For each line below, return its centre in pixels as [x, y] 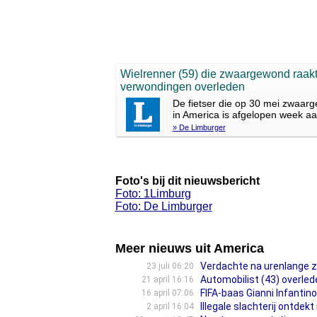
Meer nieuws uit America [189, 248]
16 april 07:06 [167, 293]
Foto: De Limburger [163, 206]
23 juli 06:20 [170, 266]
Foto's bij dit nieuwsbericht [187, 181]
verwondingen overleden [182, 87]
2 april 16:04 [170, 306]
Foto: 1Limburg [153, 194]
